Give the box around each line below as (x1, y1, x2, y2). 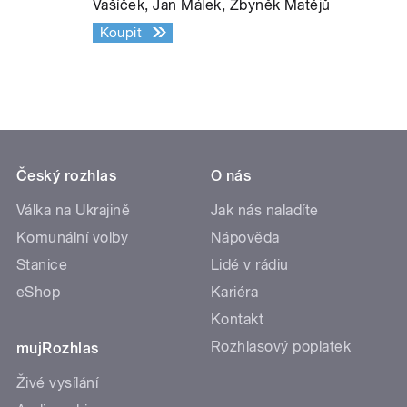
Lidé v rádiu (211, 255, 289, 273)
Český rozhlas (16, 166, 117, 184)
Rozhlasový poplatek (211, 337, 352, 355)
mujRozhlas (16, 339, 99, 357)
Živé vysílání (16, 373, 99, 392)
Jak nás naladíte (211, 201, 319, 219)
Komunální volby (16, 228, 129, 246)
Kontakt (211, 310, 264, 328)
